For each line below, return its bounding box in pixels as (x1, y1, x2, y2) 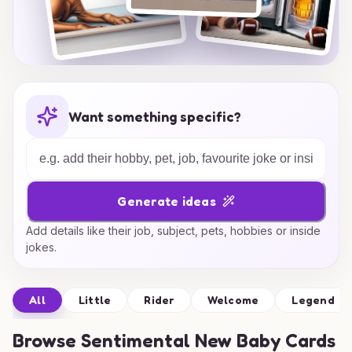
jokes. (26, 240, 57, 254)
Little (78, 293, 112, 306)
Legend (291, 293, 335, 306)
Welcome (207, 293, 259, 306)
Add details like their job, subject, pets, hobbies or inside (26, 224, 321, 237)
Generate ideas (117, 192, 216, 209)
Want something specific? (68, 107, 241, 125)
